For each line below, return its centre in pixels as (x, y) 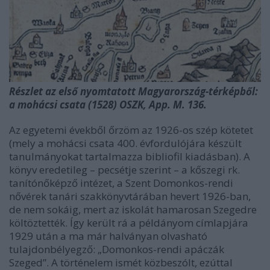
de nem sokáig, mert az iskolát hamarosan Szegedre (133, 210)
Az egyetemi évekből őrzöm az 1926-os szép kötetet (131, 130)
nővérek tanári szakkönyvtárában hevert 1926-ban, (130, 196)
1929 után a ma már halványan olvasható (108, 236)
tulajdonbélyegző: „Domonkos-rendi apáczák (117, 250)
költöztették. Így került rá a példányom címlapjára (129, 223)
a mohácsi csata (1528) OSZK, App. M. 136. (108, 105)
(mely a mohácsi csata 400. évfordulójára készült (125, 143)
